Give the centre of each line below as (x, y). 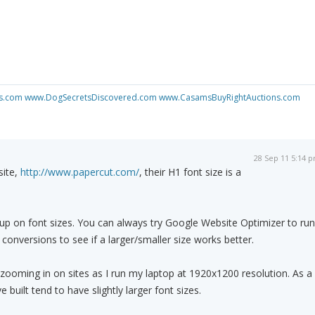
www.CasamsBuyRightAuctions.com (229, 98)
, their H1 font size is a (190, 172)
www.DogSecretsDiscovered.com (90, 98)
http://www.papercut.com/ (79, 172)
